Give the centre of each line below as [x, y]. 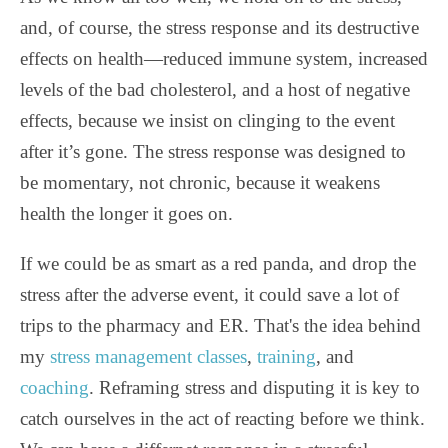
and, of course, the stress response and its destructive [219, 27]
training [286, 356]
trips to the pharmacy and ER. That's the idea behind [220, 325]
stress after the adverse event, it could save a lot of [209, 294]
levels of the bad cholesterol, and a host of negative [215, 89]
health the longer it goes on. [126, 213]
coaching [54, 387]
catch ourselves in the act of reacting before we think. [222, 418]
